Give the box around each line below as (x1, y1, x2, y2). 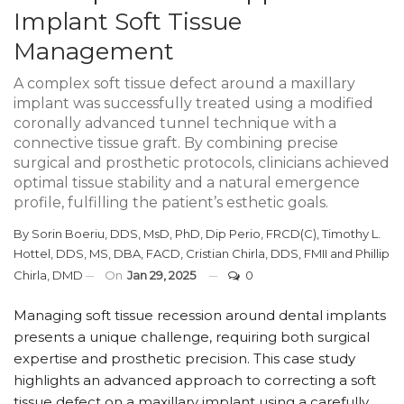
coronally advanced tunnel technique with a (14, 114, 336, 132)
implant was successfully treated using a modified (14, 94, 373, 112)
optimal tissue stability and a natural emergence (14, 173, 360, 191)
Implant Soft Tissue (14, 6, 242, 36)
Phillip (355, 245, 390, 261)
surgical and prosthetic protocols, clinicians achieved (14, 153, 390, 171)
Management (14, 36, 174, 66)
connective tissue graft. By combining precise (14, 133, 338, 151)
